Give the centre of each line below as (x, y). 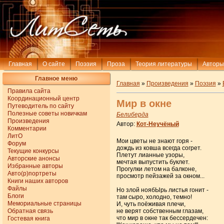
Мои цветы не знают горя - (154, 141)
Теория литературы (163, 64)
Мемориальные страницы (45, 203)
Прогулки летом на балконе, (156, 169)
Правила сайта (29, 91)
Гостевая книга (29, 218)
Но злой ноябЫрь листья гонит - (162, 190)
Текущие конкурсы (33, 151)
